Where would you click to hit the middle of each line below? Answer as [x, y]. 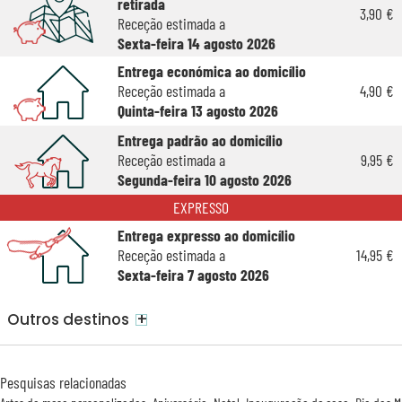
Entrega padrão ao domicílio [200, 140]
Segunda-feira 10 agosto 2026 [204, 180]
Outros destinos [69, 319]
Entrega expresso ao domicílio [206, 236]
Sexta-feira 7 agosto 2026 [193, 275]
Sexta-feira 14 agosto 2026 [196, 44]
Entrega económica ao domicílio [211, 71]
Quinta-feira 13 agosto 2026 [197, 111]
